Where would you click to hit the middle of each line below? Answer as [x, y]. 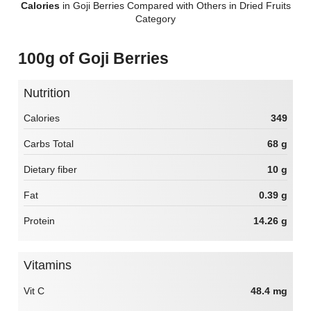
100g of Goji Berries [98, 58]
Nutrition [51, 93]
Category [155, 18]
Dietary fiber [50, 170]
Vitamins [52, 265]
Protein [39, 221]
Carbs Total [49, 144]
